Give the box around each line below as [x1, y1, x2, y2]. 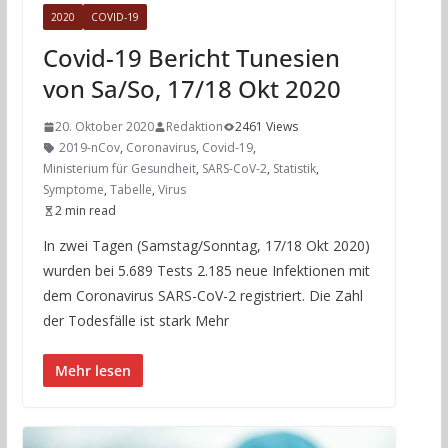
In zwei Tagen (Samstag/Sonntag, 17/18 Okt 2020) [42, 236, 370, 256]
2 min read [54, 202, 116, 220]
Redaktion [165, 118, 223, 136]
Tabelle [109, 181, 152, 199]
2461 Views [234, 118, 298, 136]
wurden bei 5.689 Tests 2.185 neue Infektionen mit [42, 261, 370, 281]
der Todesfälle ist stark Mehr [42, 311, 229, 331]
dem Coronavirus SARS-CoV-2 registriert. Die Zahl [42, 286, 363, 306]
